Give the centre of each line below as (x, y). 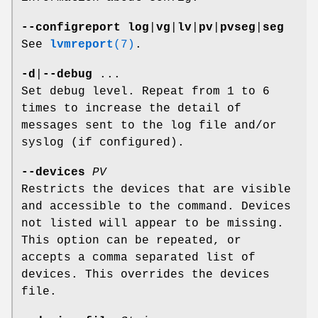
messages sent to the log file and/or (149, 126)
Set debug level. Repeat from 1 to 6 (146, 92)
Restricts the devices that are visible (156, 190)
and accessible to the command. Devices (156, 207)
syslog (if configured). (103, 143)
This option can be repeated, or (131, 241)
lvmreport (82, 45)
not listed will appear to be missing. (153, 224)
